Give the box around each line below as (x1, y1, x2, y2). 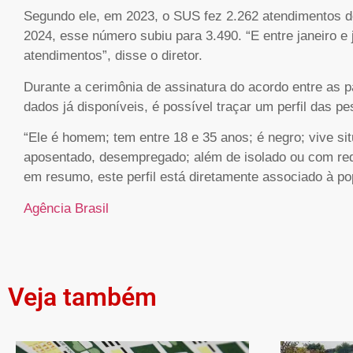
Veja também (8, 281, 157, 312)
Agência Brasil (24, 200, 109, 216)
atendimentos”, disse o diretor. (24, 48, 203, 64)
